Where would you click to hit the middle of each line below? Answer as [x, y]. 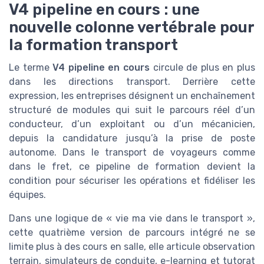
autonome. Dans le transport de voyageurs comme [132, 152]
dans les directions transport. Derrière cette [132, 81]
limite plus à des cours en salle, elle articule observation [132, 246]
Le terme [31, 67]
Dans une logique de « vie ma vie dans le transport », [132, 218]
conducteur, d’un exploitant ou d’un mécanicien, [132, 124]
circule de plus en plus [203, 67]
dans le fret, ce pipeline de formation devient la [132, 166]
